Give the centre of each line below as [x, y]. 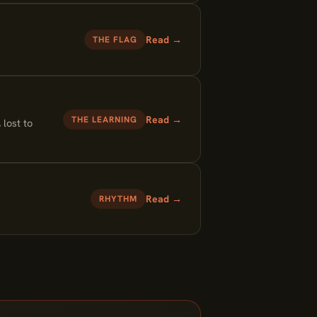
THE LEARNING [104, 119]
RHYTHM [118, 199]
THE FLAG [115, 40]
